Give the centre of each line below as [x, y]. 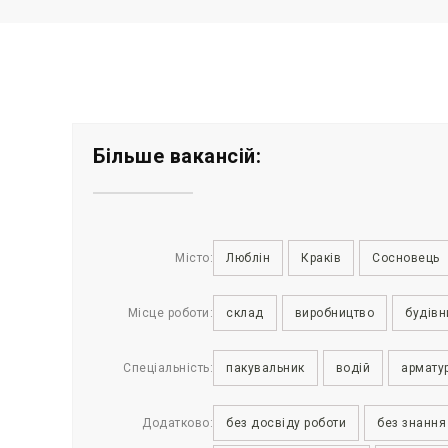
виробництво [334, 312]
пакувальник [265, 367]
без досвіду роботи [286, 422]
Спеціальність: [168, 367]
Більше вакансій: [177, 155]
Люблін [248, 257]
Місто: [194, 257]
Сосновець [406, 257]
